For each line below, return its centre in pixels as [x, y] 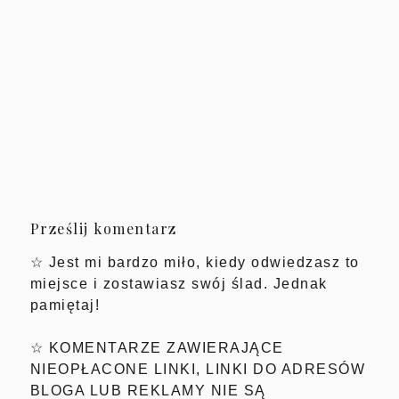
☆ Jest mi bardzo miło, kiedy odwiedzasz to [195, 262]
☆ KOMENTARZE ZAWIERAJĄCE [157, 347]
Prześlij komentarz [103, 228]
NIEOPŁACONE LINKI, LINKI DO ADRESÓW [198, 369]
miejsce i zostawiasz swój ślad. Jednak [179, 283]
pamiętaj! [65, 305]
